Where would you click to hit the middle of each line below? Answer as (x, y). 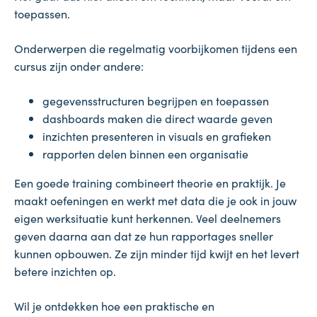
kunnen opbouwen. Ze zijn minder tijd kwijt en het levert (157, 254)
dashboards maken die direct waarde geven (157, 119)
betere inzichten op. (65, 271)
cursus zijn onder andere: (79, 66)
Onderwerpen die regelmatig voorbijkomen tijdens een (156, 48)
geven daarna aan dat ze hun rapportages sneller (144, 236)
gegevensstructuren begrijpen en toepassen (156, 101)
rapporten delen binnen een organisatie (145, 154)
